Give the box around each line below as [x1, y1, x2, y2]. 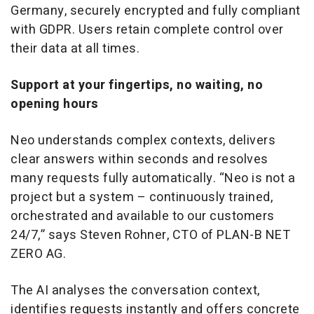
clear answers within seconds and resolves [11, 150, 268, 170]
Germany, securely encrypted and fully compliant [11, 1, 301, 21]
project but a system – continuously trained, [11, 188, 273, 207]
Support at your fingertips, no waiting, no [11, 76, 263, 95]
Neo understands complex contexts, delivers [11, 131, 275, 151]
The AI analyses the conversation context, [11, 281, 260, 301]
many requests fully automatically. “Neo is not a [11, 169, 295, 189]
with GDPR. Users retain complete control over [11, 20, 284, 40]
